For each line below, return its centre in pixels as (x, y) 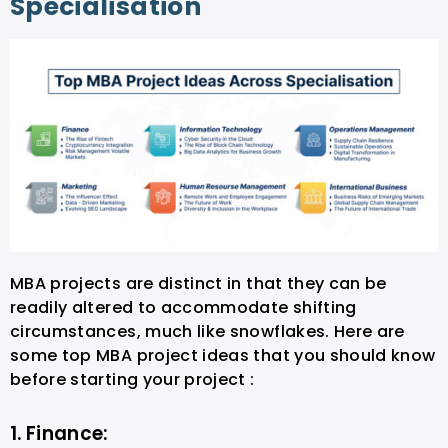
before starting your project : (134, 380)
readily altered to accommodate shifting (183, 308)
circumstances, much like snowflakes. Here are (207, 332)
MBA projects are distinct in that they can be (198, 284)
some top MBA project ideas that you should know (223, 356)
